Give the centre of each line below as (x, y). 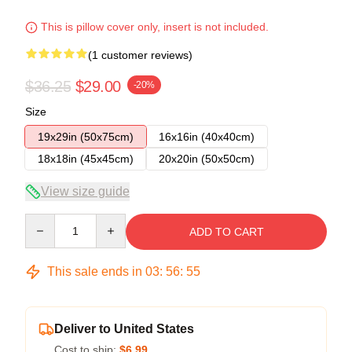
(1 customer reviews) (140, 55)
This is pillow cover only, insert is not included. (153, 26)
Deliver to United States (124, 328)
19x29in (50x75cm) (86, 136)
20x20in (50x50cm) (207, 158)
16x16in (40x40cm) (207, 136)
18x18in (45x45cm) (86, 158)
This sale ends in (95, 271)
